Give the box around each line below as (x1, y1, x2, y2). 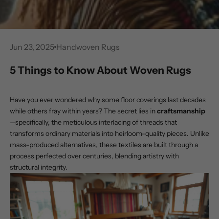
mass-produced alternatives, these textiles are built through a (10, 140, 198, 149)
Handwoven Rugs (56, 42, 120, 52)
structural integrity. (10, 163, 67, 172)
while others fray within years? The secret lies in (10, 107, 157, 115)
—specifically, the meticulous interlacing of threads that (10, 118, 177, 127)
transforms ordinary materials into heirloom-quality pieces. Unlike (10, 129, 209, 138)
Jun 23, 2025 (10, 42, 54, 52)
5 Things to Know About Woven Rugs (10, 64, 191, 76)
